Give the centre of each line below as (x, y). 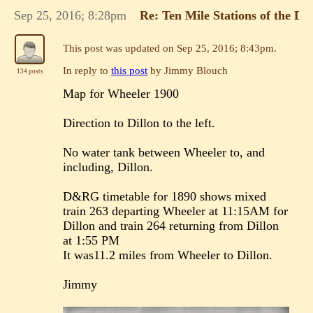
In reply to (87, 70)
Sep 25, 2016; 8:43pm (226, 48)
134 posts (30, 71)
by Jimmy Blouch (188, 70)
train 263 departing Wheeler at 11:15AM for (176, 211)
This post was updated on (120, 48)
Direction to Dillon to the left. (139, 123)
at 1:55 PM (92, 241)
